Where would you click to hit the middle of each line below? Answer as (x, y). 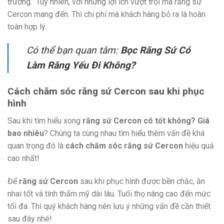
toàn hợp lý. (27, 26)
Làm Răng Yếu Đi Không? (81, 65)
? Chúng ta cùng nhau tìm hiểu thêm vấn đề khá (124, 133)
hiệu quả (198, 145)
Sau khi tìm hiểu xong (45, 120)
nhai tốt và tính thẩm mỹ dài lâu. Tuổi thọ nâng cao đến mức (109, 193)
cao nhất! (23, 158)
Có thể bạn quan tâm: (73, 50)
